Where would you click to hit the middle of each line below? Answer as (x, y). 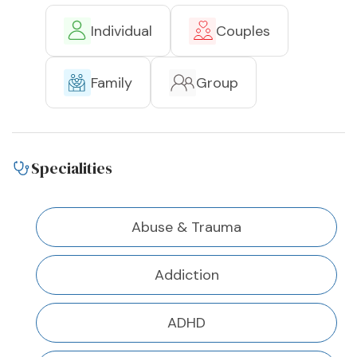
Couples (243, 31)
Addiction (186, 275)
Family (112, 82)
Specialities (72, 169)
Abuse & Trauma (186, 228)
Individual (122, 31)
